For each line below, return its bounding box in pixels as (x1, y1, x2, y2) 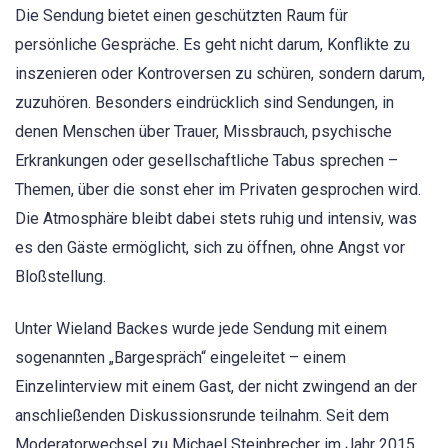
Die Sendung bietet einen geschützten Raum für (15, 5, 348, 25)
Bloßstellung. (15, 266, 106, 286)
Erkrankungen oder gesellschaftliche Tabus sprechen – (15, 150, 398, 170)
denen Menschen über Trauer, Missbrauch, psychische (15, 121, 392, 141)
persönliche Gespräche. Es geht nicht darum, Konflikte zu (15, 34, 410, 54)
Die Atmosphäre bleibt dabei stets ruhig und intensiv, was (15, 208, 417, 228)
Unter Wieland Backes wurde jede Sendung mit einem (15, 319, 387, 339)
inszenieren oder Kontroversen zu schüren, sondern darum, (15, 63, 425, 83)
